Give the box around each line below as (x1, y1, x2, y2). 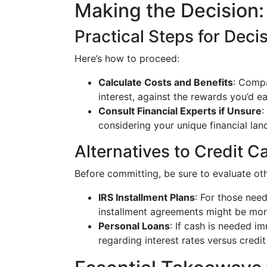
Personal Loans (98, 220, 170, 232)
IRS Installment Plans (98, 191, 195, 203)
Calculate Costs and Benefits (98, 76, 233, 88)
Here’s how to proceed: (74, 52, 179, 64)
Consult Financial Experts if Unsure (98, 105, 262, 117)
